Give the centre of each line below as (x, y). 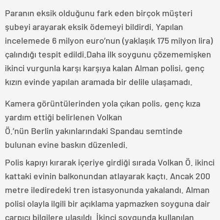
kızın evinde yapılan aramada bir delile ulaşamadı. (99, 82)
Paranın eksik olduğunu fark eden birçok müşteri (99, 13)
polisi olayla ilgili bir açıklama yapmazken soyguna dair (108, 204)
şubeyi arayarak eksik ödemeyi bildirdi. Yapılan (94, 27)
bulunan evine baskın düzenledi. (66, 145)
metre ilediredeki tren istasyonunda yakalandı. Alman (107, 190)
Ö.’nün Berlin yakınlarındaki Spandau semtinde (94, 131)
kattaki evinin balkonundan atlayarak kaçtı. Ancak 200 (108, 176)
